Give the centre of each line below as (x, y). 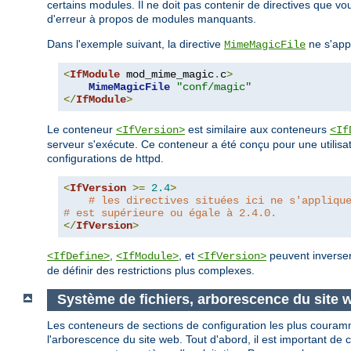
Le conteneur (81, 129)
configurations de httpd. (105, 158)
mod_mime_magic (167, 74)
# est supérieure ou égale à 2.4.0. (170, 213)
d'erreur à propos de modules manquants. (152, 18)
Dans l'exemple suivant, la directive (136, 43)
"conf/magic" (214, 87)
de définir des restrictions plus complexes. (151, 270)
